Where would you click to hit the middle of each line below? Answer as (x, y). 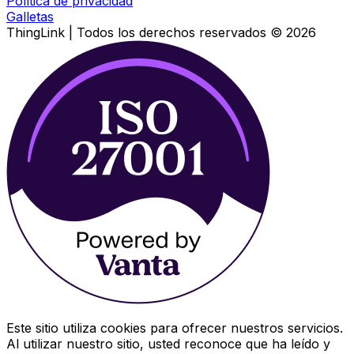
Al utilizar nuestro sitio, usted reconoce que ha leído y (168, 344)
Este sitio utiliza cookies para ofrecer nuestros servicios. (175, 328)
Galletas (30, 17)
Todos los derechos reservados (171, 33)
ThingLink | (41, 33)
